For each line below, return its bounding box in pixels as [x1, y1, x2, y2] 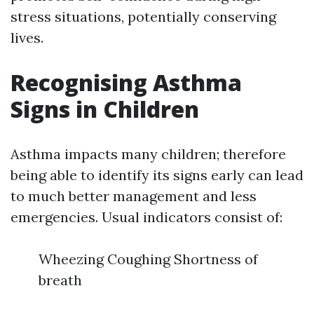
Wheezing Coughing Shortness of [39, 250, 258, 268]
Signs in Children [11, 94, 199, 124]
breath [39, 271, 82, 289]
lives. [11, 29, 43, 46]
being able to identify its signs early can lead [11, 166, 303, 184]
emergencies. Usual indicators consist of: [11, 208, 282, 226]
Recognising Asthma [11, 67, 242, 97]
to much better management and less [11, 187, 257, 205]
